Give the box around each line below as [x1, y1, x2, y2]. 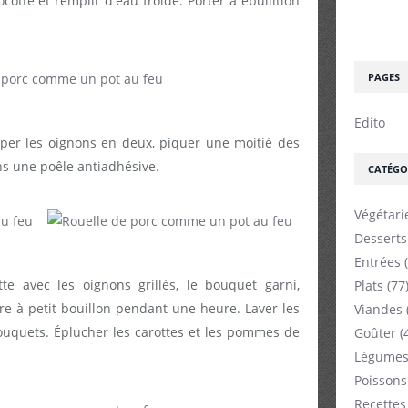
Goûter [354, 324, 396, 342]
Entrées [354, 253, 401, 270]
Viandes [354, 301, 403, 318]
